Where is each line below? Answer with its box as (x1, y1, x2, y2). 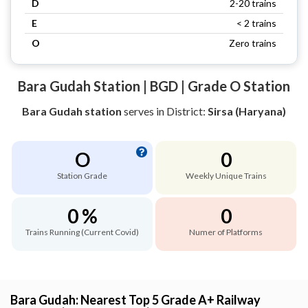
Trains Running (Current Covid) (25, 226, 139, 237)
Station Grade (57, 170, 107, 181)
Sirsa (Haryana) (208, 104, 286, 118)
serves (122, 104, 156, 118)
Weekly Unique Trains (185, 170, 267, 181)
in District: (156, 104, 208, 118)
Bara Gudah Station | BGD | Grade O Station (18, 77, 290, 94)
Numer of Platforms (189, 226, 263, 237)
